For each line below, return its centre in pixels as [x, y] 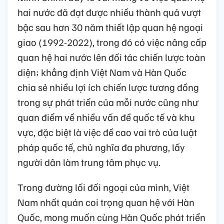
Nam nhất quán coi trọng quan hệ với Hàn [106, 202]
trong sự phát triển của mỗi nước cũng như [108, 102]
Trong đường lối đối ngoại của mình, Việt [103, 187]
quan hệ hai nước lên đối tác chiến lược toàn [111, 57]
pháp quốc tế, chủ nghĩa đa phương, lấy [101, 147]
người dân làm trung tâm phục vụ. [89, 162]
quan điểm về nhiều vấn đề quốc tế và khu [106, 117]
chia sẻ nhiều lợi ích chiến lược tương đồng [108, 87]
